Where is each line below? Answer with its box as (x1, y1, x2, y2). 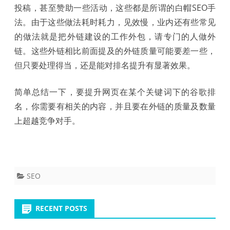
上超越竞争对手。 (14, 114, 80, 126)
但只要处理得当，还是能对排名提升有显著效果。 (14, 59, 195, 71)
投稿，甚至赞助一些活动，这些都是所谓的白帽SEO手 (14, 2, 216, 13)
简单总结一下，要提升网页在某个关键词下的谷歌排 (14, 86, 216, 98)
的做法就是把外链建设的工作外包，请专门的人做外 (14, 30, 216, 42)
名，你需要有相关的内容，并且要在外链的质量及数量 (14, 100, 216, 112)
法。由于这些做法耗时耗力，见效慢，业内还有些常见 (14, 16, 216, 28)
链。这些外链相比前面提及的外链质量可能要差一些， (14, 45, 216, 56)
